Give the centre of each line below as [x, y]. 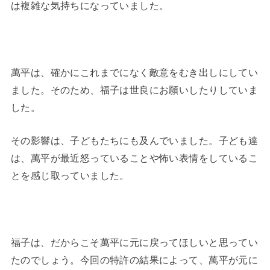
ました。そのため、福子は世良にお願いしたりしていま [134, 90]
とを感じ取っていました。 [70, 176]
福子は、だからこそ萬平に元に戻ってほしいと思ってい [134, 243]
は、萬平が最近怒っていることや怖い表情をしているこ [134, 158]
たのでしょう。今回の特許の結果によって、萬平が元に [134, 260]
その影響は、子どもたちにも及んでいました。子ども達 [134, 141]
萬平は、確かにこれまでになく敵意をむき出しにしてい [134, 73]
